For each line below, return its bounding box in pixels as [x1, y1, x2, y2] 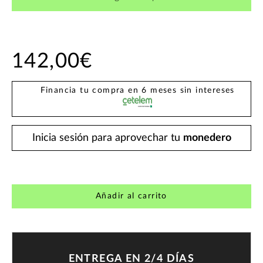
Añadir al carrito [96, 192, 167, 201]
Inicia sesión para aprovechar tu [32, 132, 183, 143]
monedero [183, 132, 231, 143]
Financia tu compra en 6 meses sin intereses [40, 86, 235, 95]
